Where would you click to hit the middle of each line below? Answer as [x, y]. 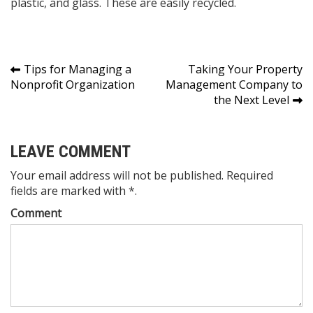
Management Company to [234, 85]
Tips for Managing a [78, 70]
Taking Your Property [245, 70]
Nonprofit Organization [73, 85]
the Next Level [252, 100]
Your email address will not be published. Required [142, 176]
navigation [54, 96]
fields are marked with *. [74, 191]
